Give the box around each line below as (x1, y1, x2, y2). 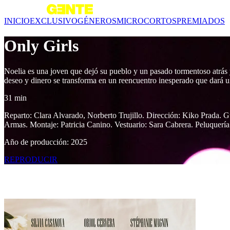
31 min (4, 93, 27, 102)
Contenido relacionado (4, 174, 124, 188)
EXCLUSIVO (30, 16, 78, 25)
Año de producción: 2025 (4, 137, 87, 146)
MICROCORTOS (117, 16, 177, 25)
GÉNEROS (78, 16, 117, 25)
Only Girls (4, 36, 79, 55)
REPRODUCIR (4, 155, 57, 164)
